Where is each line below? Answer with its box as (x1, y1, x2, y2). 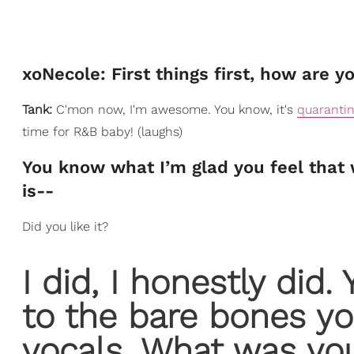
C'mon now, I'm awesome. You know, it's (56, 101, 297, 117)
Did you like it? (22, 218, 108, 234)
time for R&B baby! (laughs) (22, 123, 183, 139)
